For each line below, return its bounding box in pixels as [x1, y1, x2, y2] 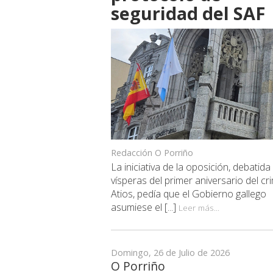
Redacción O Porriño [111, 147, 193, 159]
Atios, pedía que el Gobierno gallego [111, 187, 266, 201]
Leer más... [179, 202, 219, 214]
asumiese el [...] [111, 200, 179, 214]
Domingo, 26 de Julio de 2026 [111, 247, 230, 259]
